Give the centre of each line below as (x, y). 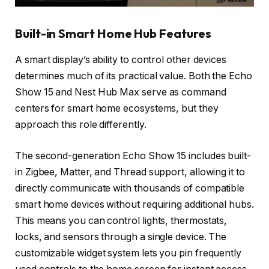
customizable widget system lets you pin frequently (128, 253)
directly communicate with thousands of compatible (130, 188)
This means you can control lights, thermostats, (121, 220)
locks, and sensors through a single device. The (121, 237)
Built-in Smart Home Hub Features (113, 33)
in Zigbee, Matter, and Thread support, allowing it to (130, 172)
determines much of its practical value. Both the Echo (134, 76)
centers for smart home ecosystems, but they (117, 108)
